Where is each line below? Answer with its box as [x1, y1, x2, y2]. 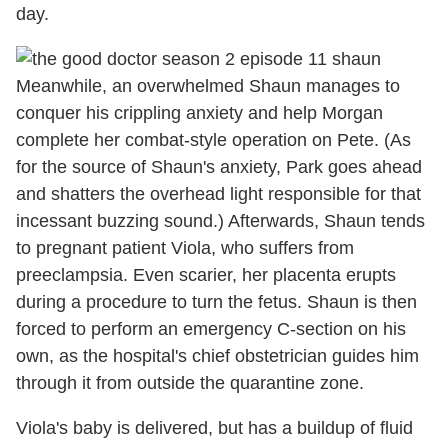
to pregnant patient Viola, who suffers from [16, 238, 354, 259]
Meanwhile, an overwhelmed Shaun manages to [16, 76, 400, 97]
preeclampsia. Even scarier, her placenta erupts [16, 265, 396, 286]
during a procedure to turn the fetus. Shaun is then [16, 292, 417, 313]
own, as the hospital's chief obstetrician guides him [16, 346, 419, 367]
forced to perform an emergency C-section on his [16, 319, 406, 340]
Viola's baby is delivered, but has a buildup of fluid [16, 418, 413, 439]
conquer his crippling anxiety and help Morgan [16, 103, 383, 124]
